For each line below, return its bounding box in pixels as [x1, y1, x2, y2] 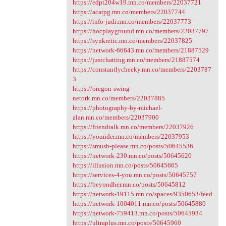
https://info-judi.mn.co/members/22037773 [72, 18, 191, 26]
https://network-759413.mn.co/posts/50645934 [72, 209, 202, 217]
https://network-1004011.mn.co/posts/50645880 [72, 200, 206, 208]
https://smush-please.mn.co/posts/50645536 [72, 142, 193, 150]
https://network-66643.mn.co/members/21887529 [72, 46, 209, 54]
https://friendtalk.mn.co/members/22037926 [72, 123, 194, 131]
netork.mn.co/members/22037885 [72, 94, 165, 102]
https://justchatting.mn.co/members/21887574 [72, 56, 200, 64]
